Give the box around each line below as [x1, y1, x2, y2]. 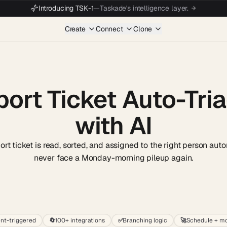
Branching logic [123, 216, 167, 224]
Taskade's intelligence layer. [100, 4, 189, 13]
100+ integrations [55, 216, 105, 224]
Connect [95, 24, 123, 33]
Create [64, 24, 86, 33]
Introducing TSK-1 [38, 4, 94, 13]
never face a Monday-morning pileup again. [33, 153, 194, 163]
